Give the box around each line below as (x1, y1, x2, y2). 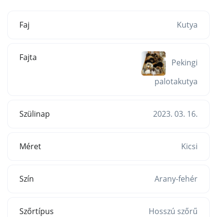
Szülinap (19, 108, 50, 119)
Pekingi (171, 57, 198, 68)
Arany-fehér (155, 173, 198, 184)
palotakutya (155, 76, 198, 87)
